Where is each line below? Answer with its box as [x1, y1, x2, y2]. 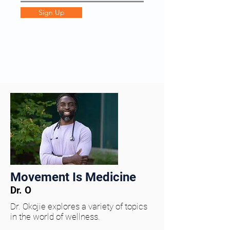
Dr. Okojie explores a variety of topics [10, 201, 147, 212]
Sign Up [38, 8, 65, 17]
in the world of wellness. [10, 212, 100, 222]
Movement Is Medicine [10, 170, 136, 184]
